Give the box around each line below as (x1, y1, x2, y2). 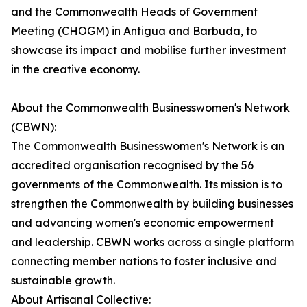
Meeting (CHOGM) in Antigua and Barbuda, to (11, 24, 257, 38)
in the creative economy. (11, 62, 140, 77)
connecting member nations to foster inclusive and (11, 254, 277, 269)
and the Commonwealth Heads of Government (11, 5, 258, 19)
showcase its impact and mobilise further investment (11, 43, 286, 58)
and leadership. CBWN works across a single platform (11, 235, 294, 249)
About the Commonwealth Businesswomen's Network (11, 101, 290, 115)
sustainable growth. (11, 273, 115, 288)
